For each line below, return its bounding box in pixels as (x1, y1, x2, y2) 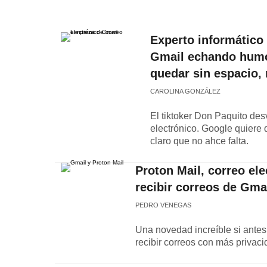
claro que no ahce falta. (150, 136, 249, 146)
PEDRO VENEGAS (135, 201, 191, 209)
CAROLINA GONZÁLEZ (150, 88, 221, 95)
